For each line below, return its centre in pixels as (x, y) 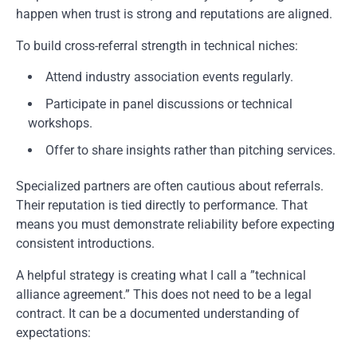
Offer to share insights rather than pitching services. (190, 151)
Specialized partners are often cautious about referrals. (170, 186)
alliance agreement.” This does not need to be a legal (164, 295)
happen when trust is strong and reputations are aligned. (174, 14)
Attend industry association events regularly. (169, 77)
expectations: (53, 333)
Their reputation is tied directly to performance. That (162, 206)
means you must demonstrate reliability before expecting (175, 225)
